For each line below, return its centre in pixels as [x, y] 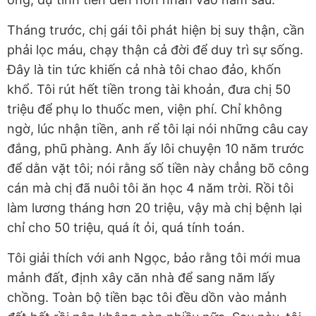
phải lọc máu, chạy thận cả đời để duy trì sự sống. [155, 50]
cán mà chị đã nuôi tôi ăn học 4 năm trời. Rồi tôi [150, 188]
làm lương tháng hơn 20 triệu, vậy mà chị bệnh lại [154, 208]
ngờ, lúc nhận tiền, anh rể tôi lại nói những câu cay [158, 129]
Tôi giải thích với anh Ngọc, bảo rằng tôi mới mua [154, 258]
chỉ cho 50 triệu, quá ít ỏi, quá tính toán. [126, 228]
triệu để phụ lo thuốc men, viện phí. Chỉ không [145, 109]
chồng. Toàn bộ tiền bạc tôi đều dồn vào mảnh [147, 298]
